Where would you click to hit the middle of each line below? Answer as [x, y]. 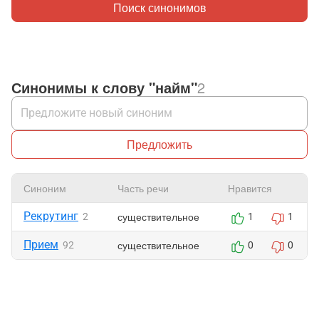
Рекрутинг [51, 216]
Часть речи [143, 188]
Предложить [159, 144]
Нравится [250, 188]
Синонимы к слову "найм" [104, 87]
